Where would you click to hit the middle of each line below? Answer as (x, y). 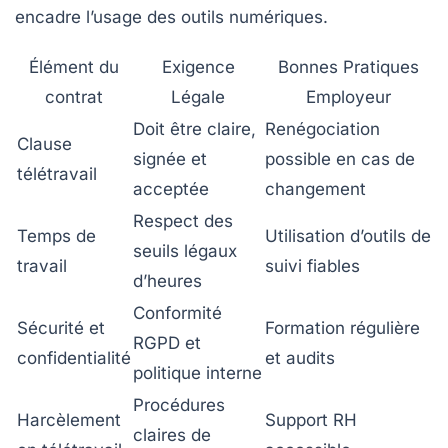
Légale (198, 96)
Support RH (311, 419)
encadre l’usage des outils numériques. (171, 16)
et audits (300, 357)
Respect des (183, 220)
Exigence (198, 66)
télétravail (57, 173)
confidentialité (74, 357)
